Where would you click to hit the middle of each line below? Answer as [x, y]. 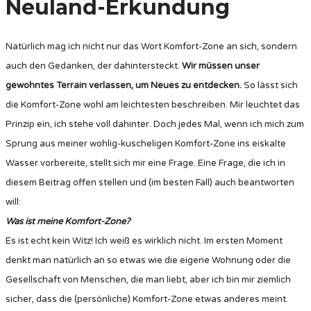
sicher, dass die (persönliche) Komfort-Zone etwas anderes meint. [147, 299]
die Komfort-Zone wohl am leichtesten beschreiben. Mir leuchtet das [153, 104]
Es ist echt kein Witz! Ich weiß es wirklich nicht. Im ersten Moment [144, 241]
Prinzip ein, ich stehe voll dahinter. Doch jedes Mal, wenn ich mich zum [155, 124]
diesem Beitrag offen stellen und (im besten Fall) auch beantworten [150, 182]
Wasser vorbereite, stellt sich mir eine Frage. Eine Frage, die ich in [145, 163]
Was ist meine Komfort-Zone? [68, 221]
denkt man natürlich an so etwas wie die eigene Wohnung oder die [148, 260]
